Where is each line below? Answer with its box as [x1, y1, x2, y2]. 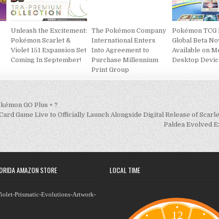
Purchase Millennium [91, 56, 159, 64]
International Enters [91, 37, 156, 44]
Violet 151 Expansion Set [11, 46, 87, 54]
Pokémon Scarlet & [11, 37, 71, 44]
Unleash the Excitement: [11, 27, 88, 35]
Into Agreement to [91, 46, 150, 54]
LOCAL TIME [109, 165, 140, 175]
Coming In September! [11, 56, 82, 64]
